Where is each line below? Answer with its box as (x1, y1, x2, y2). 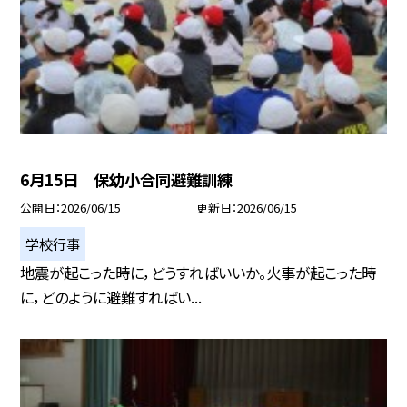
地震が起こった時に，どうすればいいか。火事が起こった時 (20, 261, 377, 283)
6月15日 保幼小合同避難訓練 (20, 167, 233, 191)
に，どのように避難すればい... (20, 285, 203, 308)
